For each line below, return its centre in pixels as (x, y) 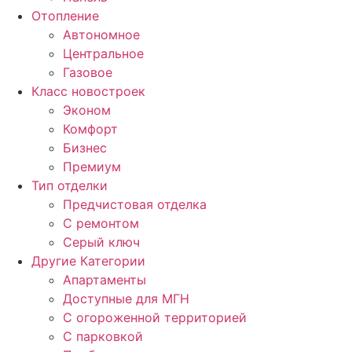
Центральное (103, 53)
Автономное (101, 35)
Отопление (65, 16)
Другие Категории (88, 261)
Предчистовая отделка (135, 204)
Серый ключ (101, 242)
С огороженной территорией (155, 317)
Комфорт (90, 129)
